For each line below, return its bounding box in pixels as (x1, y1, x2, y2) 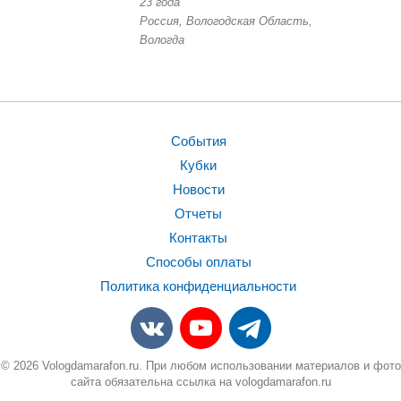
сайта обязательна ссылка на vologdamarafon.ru (70, 375, 331, 388)
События (170, 132, 226, 149)
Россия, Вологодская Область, (140, 13, 312, 28)
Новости (172, 181, 225, 197)
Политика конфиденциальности (100, 277, 296, 294)
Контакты (169, 229, 227, 245)
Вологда (140, 32, 184, 47)
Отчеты (175, 205, 222, 221)
